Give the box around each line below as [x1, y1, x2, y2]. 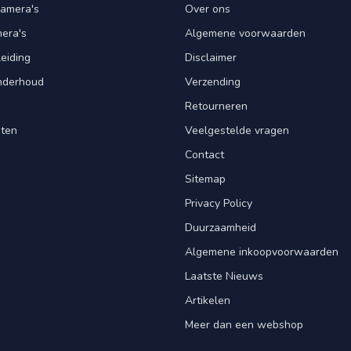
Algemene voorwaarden [185, 25, 306, 41]
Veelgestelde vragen [185, 122, 289, 138]
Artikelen [185, 292, 230, 308]
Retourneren [185, 98, 248, 114]
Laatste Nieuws [185, 268, 263, 284]
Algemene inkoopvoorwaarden [185, 244, 338, 259]
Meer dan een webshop [185, 317, 303, 332]
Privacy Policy [185, 195, 252, 211]
